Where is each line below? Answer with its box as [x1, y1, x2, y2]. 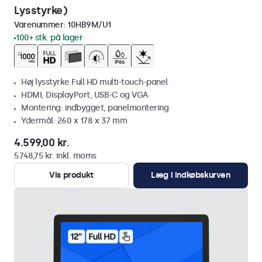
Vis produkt [49, 170, 94, 180]
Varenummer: [14, 20, 67, 30]
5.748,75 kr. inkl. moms [14, 151, 96, 161]
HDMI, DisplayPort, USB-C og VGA [21, 90, 149, 100]
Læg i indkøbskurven [151, 170, 230, 180]
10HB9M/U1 [67, 20, 111, 30]
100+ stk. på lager [16, 33, 82, 43]
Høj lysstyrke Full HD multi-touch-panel [21, 77, 168, 87]
